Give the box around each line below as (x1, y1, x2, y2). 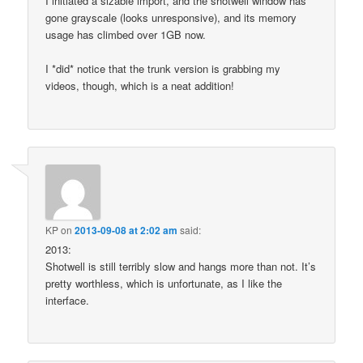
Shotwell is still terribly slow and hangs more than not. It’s (45, 258, 317, 274)
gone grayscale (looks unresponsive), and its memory (45, 10, 297, 26)
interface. (45, 292, 90, 308)
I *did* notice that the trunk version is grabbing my (45, 61, 281, 77)
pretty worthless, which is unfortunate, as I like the (45, 275, 283, 291)
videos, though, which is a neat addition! (45, 78, 235, 94)
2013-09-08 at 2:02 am (75, 222, 178, 237)
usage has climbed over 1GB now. (45, 27, 207, 43)
